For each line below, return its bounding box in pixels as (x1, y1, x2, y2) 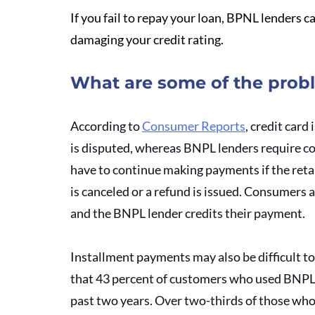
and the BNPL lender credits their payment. (70, 205, 307, 221)
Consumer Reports (142, 118, 245, 134)
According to (70, 118, 142, 134)
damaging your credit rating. (70, 32, 224, 47)
